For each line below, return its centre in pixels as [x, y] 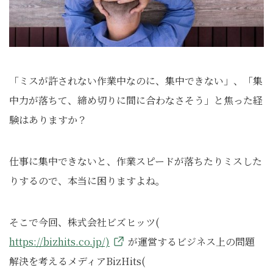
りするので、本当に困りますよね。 [87, 181]
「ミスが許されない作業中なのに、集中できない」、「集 [136, 81]
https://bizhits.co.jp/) [59, 242]
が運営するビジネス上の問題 [191, 242]
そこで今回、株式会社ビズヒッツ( [84, 222]
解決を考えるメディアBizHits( [77, 261]
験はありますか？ [48, 120]
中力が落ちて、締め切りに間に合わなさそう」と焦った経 [136, 100]
